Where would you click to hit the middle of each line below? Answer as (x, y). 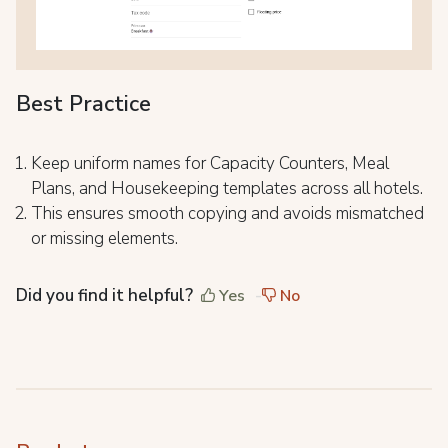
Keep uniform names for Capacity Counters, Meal (210, 164)
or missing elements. (104, 239)
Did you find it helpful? (104, 296)
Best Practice (83, 104)
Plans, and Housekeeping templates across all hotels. (227, 189)
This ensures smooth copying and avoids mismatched (227, 214)
